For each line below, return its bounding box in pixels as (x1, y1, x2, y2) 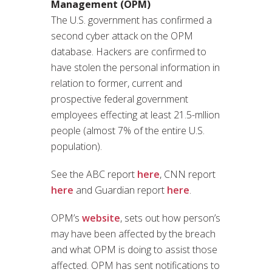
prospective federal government (51, 92, 188, 106)
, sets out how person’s (120, 211, 220, 225)
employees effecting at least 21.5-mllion (51, 108, 220, 122)
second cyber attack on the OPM (51, 29, 193, 43)
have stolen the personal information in (51, 61, 220, 75)
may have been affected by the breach (51, 227, 216, 241)
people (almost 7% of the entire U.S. (51, 124, 205, 138)
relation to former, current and (51, 76, 182, 90)
